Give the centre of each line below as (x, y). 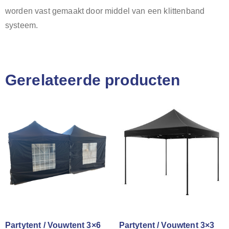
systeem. (23, 25)
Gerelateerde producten (93, 80)
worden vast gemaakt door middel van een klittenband (105, 11)
